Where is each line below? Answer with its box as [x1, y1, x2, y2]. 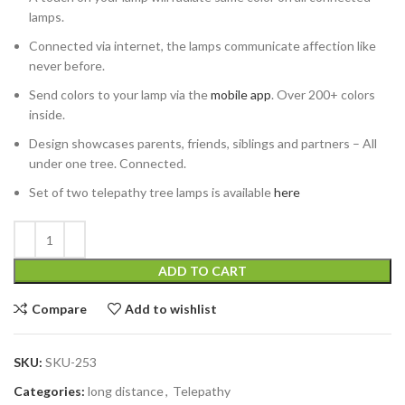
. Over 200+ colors [271, 87, 375, 103]
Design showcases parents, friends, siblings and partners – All [29, 136, 377, 152]
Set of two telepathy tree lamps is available [29, 184, 274, 201]
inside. [29, 107, 65, 123]
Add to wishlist [125, 300, 218, 316]
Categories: [14, 383, 85, 400]
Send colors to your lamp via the [29, 87, 211, 103]
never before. [29, 58, 105, 74]
